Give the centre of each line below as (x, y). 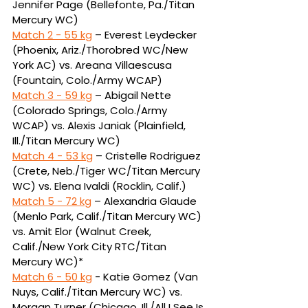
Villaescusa (145, 65)
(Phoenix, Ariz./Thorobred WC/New (101, 49)
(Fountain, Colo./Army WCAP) (87, 80)
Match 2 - (38, 34)
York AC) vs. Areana (64, 65)
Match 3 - (38, 95)
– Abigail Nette (133, 95)
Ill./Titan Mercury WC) (66, 140)
